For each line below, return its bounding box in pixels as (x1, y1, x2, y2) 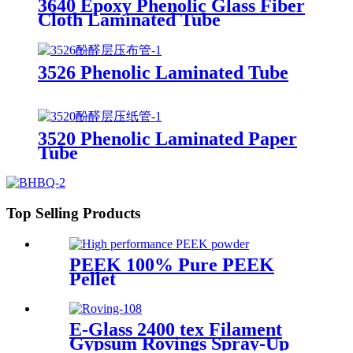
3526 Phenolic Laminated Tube (38, 61, 288, 83)
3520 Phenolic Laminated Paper (38, 128, 297, 150)
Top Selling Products (6, 205, 140, 222)
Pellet (69, 268, 116, 289)
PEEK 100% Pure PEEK (69, 254, 274, 275)
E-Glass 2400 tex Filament (69, 318, 282, 340)
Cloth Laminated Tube (38, 9, 221, 30)
